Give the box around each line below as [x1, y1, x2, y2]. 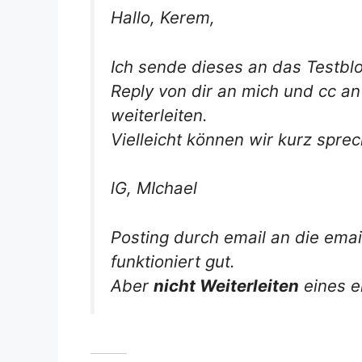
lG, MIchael [111, 178, 197, 199]
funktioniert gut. [111, 251, 235, 271]
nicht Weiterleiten [154, 276, 299, 296]
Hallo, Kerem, [111, 7, 215, 28]
